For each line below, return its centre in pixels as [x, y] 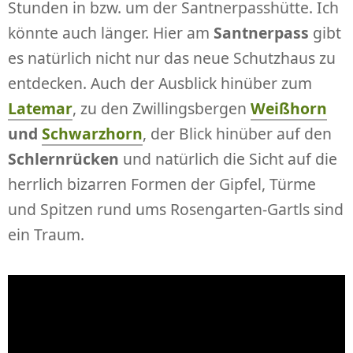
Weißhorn [289, 109]
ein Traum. [46, 235]
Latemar [40, 109]
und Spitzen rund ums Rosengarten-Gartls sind [176, 210]
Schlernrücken [63, 159]
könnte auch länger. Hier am [111, 33]
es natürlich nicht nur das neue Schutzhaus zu [172, 58]
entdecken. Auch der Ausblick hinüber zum [160, 84]
